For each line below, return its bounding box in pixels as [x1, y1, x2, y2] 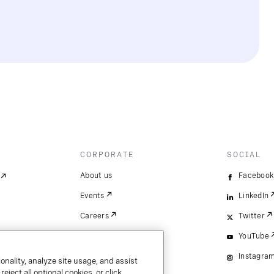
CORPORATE [80, 150, 135, 159]
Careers [80, 212, 109, 220]
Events [80, 191, 105, 200]
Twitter [239, 212, 265, 220]
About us [80, 171, 113, 180]
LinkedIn [239, 191, 269, 200]
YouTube [239, 232, 269, 240]
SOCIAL [227, 150, 262, 159]
